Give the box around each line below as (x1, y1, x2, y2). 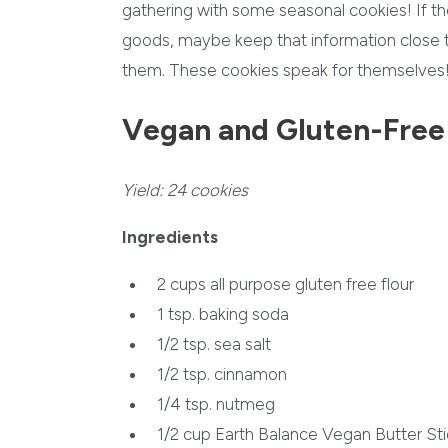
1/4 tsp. (157, 393, 213, 414)
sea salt (210, 333, 272, 354)
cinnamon (210, 363, 288, 384)
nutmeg (212, 393, 276, 414)
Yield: (122, 179, 167, 200)
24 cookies (167, 179, 248, 200)
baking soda (195, 303, 290, 324)
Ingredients (122, 226, 218, 247)
